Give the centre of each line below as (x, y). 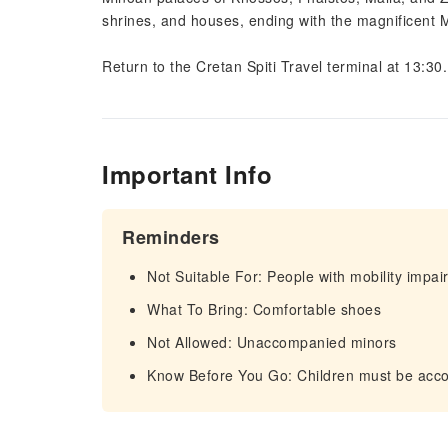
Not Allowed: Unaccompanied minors (272, 342)
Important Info (187, 174)
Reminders (171, 237)
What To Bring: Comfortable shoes (264, 309)
